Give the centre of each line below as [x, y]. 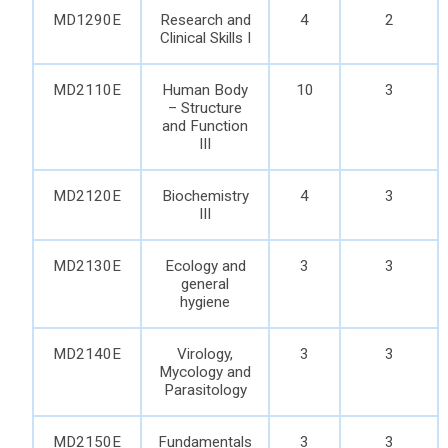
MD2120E [87, 196]
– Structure [205, 108]
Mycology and [205, 372]
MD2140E [87, 354]
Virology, [205, 354]
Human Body [205, 90]
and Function [205, 126]
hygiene [205, 302]
